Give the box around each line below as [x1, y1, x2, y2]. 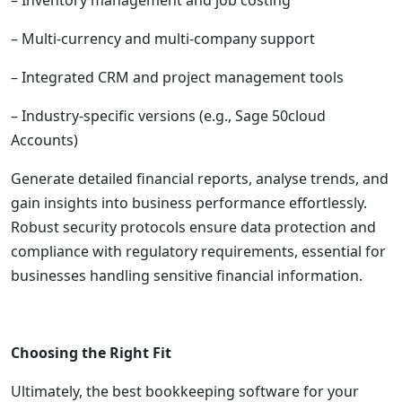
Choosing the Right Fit [11, 343, 171, 363]
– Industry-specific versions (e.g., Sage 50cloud [11, 106, 326, 126]
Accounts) [11, 130, 78, 150]
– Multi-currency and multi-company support [11, 29, 315, 48]
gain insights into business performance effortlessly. [11, 193, 367, 213]
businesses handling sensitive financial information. [11, 266, 363, 285]
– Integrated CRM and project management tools [11, 67, 344, 87]
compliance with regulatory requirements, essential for [11, 241, 386, 261]
